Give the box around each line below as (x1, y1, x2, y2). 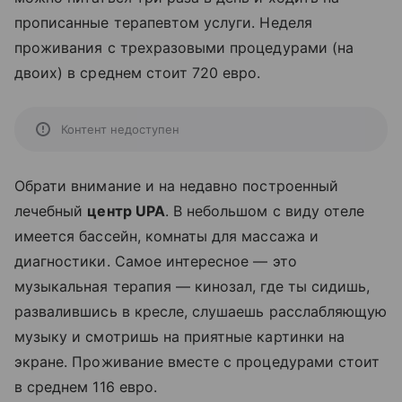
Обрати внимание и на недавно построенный (14, 176, 338, 195)
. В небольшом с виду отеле (164, 201, 365, 220)
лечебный (14, 201, 88, 220)
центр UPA (87, 201, 165, 220)
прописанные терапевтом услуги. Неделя (14, 13, 312, 31)
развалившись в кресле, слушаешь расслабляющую (14, 301, 388, 320)
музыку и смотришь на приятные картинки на (14, 327, 345, 345)
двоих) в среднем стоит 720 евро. (14, 63, 266, 82)
